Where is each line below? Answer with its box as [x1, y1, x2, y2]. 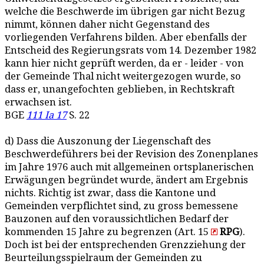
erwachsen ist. [5, 97, 72, 108]
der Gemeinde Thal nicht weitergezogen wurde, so [5, 71, 241, 82]
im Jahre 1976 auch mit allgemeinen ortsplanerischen [5, 161, 254, 173]
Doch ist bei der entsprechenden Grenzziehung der [5, 239, 246, 250]
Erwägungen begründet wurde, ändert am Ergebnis [5, 174, 248, 186]
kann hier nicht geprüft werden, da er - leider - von [5, 58, 244, 69]
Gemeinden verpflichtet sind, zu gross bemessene [5, 200, 238, 212]
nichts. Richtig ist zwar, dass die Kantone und [5, 187, 216, 199]
